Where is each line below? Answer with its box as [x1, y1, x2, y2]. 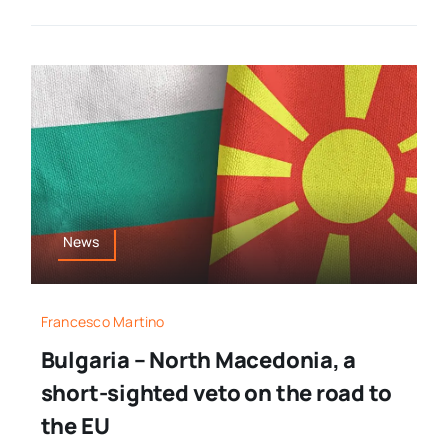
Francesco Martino [40, 311, 165, 331]
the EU [40, 410, 110, 441]
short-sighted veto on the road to [40, 377, 392, 408]
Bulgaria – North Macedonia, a [40, 344, 357, 375]
